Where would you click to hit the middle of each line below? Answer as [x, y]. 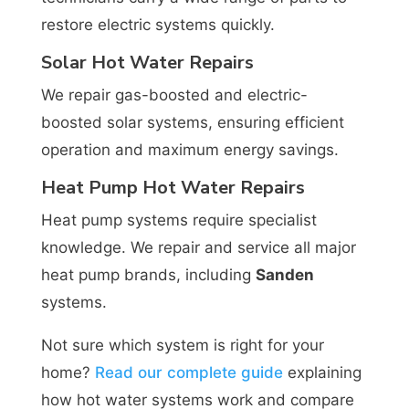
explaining [322, 372]
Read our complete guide [189, 372]
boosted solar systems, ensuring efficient [192, 122]
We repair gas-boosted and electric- [174, 94]
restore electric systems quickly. [157, 24]
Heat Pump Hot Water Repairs [173, 187]
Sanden [284, 274]
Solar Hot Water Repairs [147, 62]
